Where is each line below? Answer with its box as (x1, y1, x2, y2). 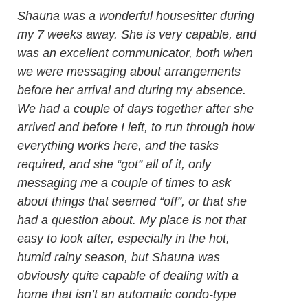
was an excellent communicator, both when (17, 46, 253, 60)
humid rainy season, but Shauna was (17, 250, 220, 264)
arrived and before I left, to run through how (17, 120, 254, 134)
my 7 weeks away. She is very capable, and (17, 27, 256, 41)
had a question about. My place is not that (17, 213, 246, 227)
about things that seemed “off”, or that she (17, 195, 247, 208)
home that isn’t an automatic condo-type (17, 287, 236, 301)
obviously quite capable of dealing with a (17, 269, 239, 283)
